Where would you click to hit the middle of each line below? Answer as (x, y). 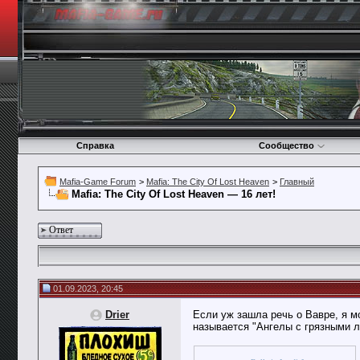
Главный (297, 182)
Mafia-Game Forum (98, 182)
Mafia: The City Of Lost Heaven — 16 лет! (174, 194)
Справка (95, 145)
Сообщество (286, 145)
